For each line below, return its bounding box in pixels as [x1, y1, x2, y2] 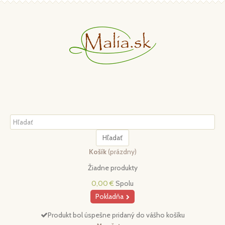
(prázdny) [107, 147, 137, 156]
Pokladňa [95, 192, 124, 201]
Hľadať [102, 133, 123, 142]
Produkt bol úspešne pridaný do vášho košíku [47, 210, 185, 219]
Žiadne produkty [87, 163, 138, 172]
